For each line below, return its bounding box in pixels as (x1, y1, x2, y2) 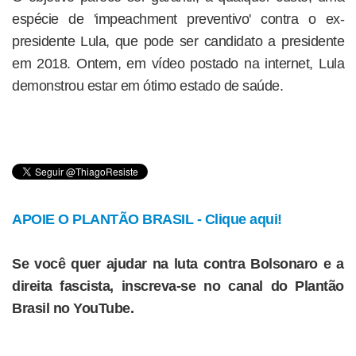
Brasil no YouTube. (12, 300, 133, 316)
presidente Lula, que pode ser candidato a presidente (12, 33, 344, 49)
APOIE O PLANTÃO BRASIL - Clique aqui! (12, 211, 282, 227)
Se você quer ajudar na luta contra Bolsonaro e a (12, 256, 344, 272)
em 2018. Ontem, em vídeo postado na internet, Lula (12, 56, 344, 72)
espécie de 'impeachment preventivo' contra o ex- (12, 11, 344, 27)
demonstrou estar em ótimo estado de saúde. (12, 78, 283, 94)
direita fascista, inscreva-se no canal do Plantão (12, 278, 344, 294)
